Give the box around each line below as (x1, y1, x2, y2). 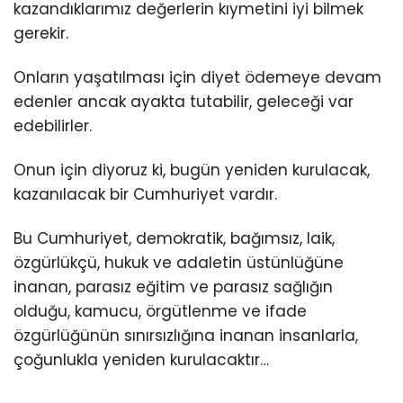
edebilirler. (13, 114, 92, 137)
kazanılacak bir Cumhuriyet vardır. (13, 183, 277, 205)
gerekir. (13, 22, 68, 44)
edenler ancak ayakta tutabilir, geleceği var (13, 90, 354, 112)
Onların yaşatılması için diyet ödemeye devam (13, 66, 381, 88)
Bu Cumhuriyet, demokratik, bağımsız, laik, (13, 227, 335, 249)
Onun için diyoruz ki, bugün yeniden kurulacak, (13, 158, 370, 181)
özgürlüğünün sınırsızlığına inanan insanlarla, (13, 324, 358, 346)
